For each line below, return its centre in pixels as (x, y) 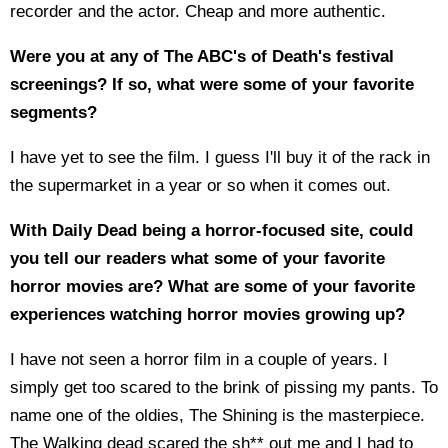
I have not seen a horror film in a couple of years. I (199, 359)
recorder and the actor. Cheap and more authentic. (198, 11)
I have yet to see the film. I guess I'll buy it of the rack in (220, 157)
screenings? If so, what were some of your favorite (212, 84)
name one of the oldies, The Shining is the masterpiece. (217, 415)
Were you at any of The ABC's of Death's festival (202, 56)
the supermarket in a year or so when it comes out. (200, 185)
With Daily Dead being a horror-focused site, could (211, 230)
